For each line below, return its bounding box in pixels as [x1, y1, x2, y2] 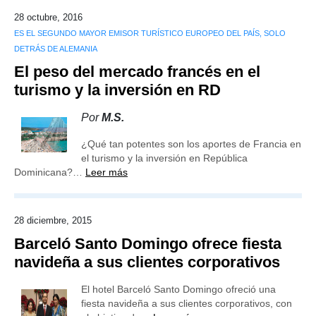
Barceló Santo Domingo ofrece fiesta [14, 235, 281, 253]
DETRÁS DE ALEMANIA [14, 44, 97, 53]
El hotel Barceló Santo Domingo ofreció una [81, 284, 276, 295]
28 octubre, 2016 [14, 12, 83, 23]
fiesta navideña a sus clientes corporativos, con [81, 298, 292, 309]
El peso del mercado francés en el [14, 63, 260, 80]
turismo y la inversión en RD [14, 81, 221, 99]
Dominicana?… [14, 166, 85, 178]
